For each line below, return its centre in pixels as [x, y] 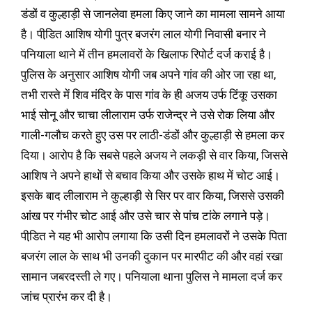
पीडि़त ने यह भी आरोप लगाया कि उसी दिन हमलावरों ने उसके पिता [154, 236]
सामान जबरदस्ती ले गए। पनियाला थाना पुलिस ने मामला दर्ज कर [151, 276]
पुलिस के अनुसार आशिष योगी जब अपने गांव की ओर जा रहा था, [148, 74]
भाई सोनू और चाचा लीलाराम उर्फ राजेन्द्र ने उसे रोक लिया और [148, 115]
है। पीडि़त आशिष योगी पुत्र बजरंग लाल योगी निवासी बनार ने [143, 34]
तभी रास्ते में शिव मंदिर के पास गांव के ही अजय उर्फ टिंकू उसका [149, 94]
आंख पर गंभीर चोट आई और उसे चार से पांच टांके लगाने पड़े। [146, 216]
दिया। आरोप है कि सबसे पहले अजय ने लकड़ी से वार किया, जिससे [154, 155]
